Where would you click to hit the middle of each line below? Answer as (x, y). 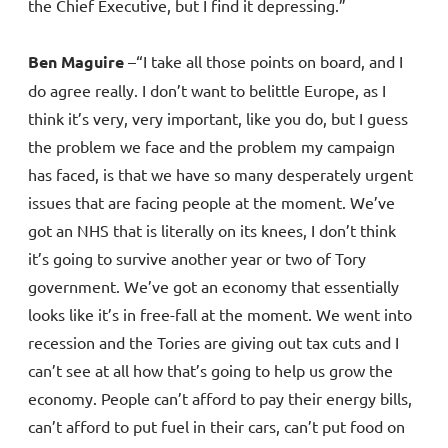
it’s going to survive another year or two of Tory (197, 258)
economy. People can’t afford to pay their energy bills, (220, 398)
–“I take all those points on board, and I (265, 61)
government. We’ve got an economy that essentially (213, 286)
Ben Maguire (78, 62)
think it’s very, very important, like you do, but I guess (218, 118)
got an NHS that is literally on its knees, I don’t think (212, 230)
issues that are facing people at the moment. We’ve (211, 202)
